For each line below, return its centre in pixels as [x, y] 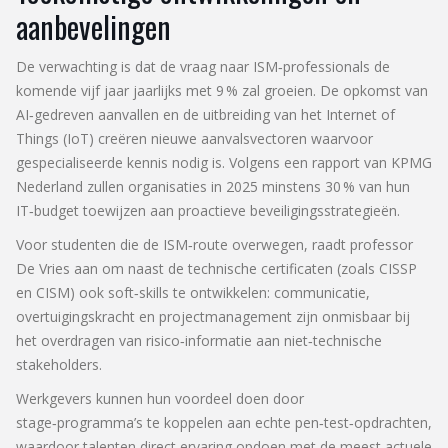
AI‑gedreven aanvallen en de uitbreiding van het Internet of [205, 114]
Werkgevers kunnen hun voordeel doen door [160, 398]
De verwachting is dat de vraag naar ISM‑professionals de [203, 66]
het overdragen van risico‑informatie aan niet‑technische [199, 340]
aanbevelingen [93, 26]
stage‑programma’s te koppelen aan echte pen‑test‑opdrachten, [224, 422]
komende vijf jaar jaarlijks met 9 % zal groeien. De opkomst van [222, 90]
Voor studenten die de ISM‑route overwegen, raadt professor [214, 244]
